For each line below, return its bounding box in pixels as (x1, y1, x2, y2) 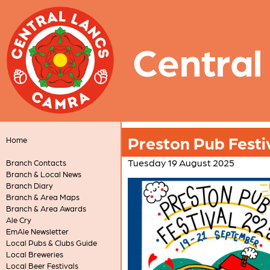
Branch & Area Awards (5, 204, 86, 213)
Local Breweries (5, 250, 63, 259)
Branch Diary (5, 181, 53, 190)
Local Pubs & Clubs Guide (5, 238, 97, 247)
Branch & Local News (5, 169, 81, 178)
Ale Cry (5, 215, 31, 224)
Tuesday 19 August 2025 (128, 157, 234, 168)
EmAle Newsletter (5, 227, 69, 236)
